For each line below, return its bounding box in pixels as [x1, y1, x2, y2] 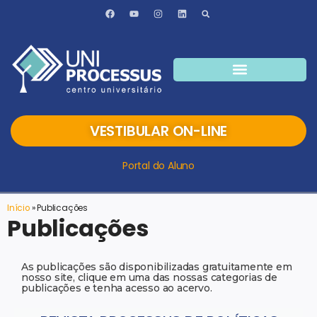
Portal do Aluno [122, 158, 195, 173]
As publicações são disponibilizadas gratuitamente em [21, 260, 292, 273]
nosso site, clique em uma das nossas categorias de [21, 270, 277, 284]
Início [7, 202, 30, 214]
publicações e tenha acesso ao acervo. [21, 281, 212, 294]
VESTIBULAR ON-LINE [89, 120, 228, 141]
